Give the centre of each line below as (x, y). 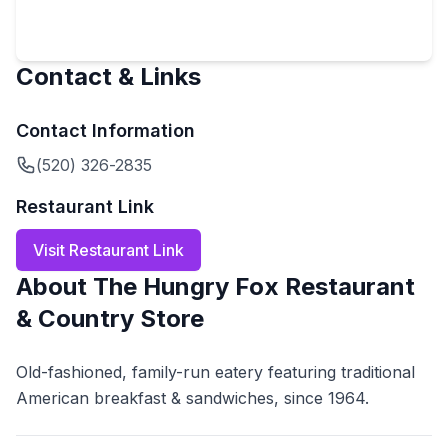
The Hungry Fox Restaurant (254, 286)
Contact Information (105, 130)
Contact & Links (108, 76)
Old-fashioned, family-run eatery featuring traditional (215, 372)
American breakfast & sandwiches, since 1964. (192, 398)
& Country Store (110, 318)
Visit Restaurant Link (108, 250)
